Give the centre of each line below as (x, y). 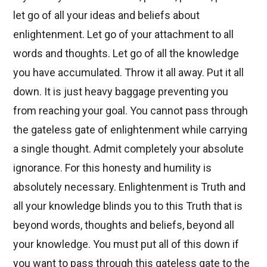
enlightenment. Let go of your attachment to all (124, 34)
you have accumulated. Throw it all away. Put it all (129, 72)
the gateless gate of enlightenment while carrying (131, 129)
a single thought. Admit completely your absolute (129, 148)
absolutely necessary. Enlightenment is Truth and (130, 187)
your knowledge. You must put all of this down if (126, 244)
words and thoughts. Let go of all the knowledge (126, 53)
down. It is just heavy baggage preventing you (121, 91)
